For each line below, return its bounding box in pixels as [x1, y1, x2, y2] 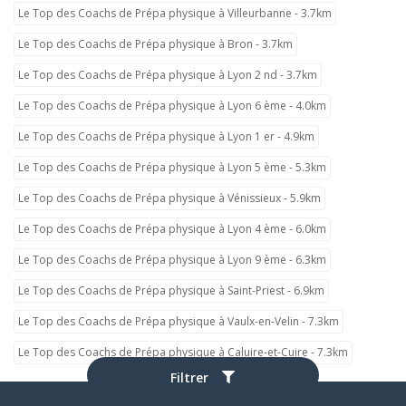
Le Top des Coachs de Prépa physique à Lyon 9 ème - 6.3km [18, 251, 326, 267]
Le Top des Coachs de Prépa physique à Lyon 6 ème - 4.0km [18, 97, 326, 113]
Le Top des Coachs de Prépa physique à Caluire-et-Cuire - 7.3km [18, 343, 348, 360]
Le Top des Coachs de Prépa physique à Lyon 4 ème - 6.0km [18, 220, 326, 237]
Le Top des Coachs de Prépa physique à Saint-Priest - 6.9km [18, 282, 324, 298]
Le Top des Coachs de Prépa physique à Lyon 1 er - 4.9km [18, 128, 314, 144]
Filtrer [170, 369, 209, 387]
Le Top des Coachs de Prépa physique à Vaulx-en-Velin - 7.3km [18, 313, 339, 329]
